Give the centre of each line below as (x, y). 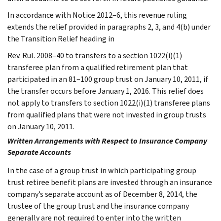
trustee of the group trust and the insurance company (98, 206)
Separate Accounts (39, 152)
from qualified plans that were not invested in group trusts (107, 114)
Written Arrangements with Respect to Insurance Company (107, 141)
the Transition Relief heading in (61, 38)
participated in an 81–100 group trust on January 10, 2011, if (108, 79)
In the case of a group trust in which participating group (102, 170)
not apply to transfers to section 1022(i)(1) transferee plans (109, 103)
